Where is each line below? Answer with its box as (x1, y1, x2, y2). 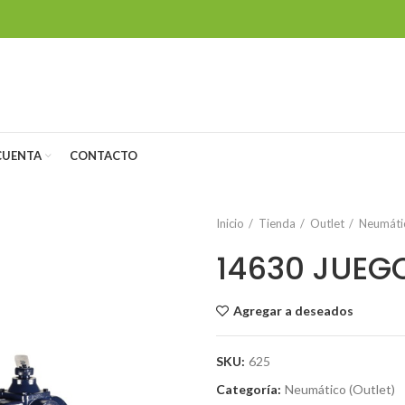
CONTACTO (70, 147, 137, 163)
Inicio (216, 216, 244, 231)
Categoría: (216, 381, 284, 397)
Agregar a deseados (233, 303, 353, 318)
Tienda (259, 216, 296, 231)
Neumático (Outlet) (285, 381, 395, 397)
